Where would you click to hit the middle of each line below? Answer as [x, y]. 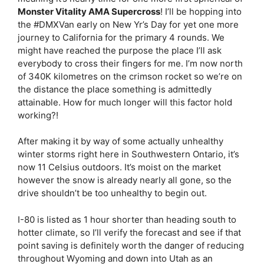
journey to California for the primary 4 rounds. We [121, 37]
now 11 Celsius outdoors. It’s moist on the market [119, 167]
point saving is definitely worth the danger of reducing [131, 245]
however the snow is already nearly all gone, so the [125, 180]
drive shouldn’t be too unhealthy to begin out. [112, 193]
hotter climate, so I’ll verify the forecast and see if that [129, 232]
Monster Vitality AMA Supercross [89, 11]
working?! [38, 115]
